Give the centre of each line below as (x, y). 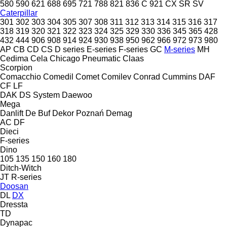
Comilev (116, 77)
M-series (180, 49)
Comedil (58, 77)
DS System (40, 95)
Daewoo (77, 95)
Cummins (179, 77)
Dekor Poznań (78, 113)
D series (70, 49)
